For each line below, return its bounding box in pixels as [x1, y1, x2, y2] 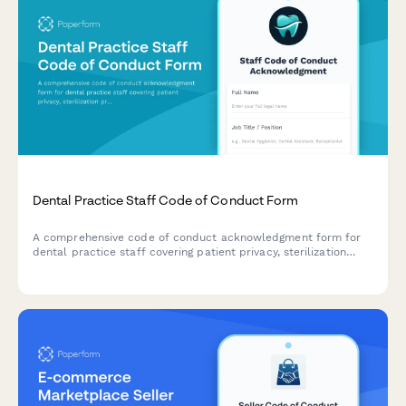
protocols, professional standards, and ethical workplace [33, 259, 343, 273]
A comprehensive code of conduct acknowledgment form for [33, 230, 362, 244]
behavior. [33, 274, 81, 287]
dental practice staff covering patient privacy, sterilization [33, 245, 346, 258]
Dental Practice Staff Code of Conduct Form [33, 191, 299, 208]
